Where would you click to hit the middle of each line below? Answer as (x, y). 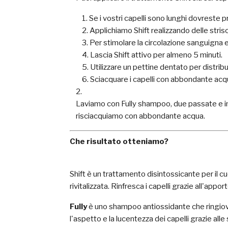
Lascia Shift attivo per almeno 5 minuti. (156, 55)
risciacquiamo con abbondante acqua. (140, 116)
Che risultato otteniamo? (119, 141)
